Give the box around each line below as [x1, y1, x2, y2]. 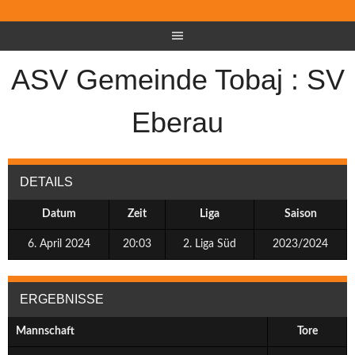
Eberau [132, 106, 223, 139]
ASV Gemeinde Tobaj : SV [10, 63, 345, 96]
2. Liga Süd [183, 239, 236, 250]
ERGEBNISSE [20, 292, 104, 306]
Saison [284, 208, 317, 219]
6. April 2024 [27, 239, 90, 250]
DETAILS [20, 175, 73, 189]
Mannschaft [15, 326, 74, 337]
